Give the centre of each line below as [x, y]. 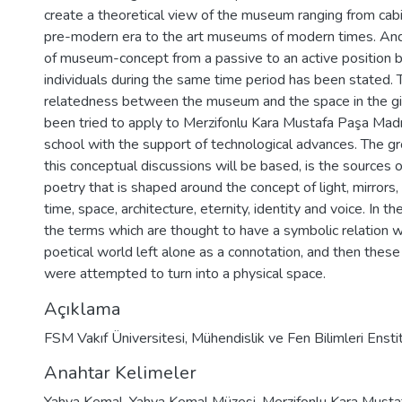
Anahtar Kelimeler [120, 373]
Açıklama [82, 309]
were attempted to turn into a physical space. [185, 274]
